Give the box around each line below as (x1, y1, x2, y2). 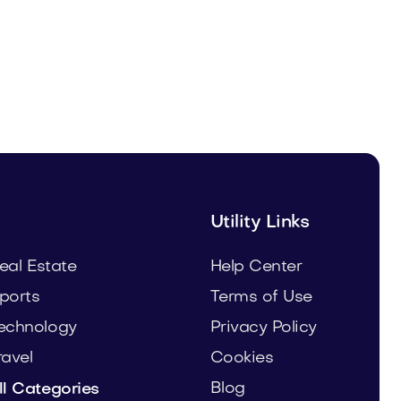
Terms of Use (209, 290, 312, 306)
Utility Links (209, 214, 310, 233)
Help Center (209, 260, 303, 276)
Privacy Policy (209, 320, 317, 337)
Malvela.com (106, 36, 237, 58)
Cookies (209, 351, 274, 367)
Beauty (106, 62, 161, 78)
